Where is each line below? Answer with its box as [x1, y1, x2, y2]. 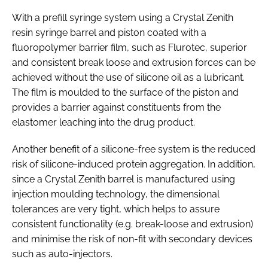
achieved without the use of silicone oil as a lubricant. [12, 71, 245, 83]
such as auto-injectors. [12, 248, 112, 260]
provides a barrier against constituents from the [12, 101, 221, 113]
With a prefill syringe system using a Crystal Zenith [12, 11, 233, 23]
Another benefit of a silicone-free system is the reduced [12, 143, 255, 155]
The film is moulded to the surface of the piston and [12, 86, 239, 98]
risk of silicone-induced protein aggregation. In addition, [12, 158, 255, 170]
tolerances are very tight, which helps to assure [12, 203, 220, 215]
